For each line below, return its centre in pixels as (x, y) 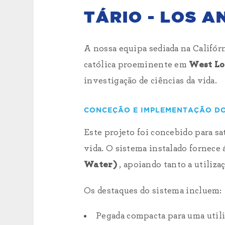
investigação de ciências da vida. (151, 81)
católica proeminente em (136, 65)
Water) (100, 165)
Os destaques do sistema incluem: (153, 191)
